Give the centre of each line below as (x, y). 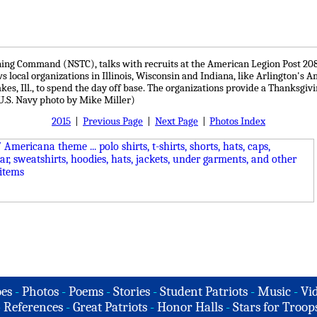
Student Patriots (204, 292)
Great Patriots (110, 307)
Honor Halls (190, 307)
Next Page (177, 121)
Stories (132, 292)
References (33, 307)
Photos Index (237, 121)
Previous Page (113, 121)
